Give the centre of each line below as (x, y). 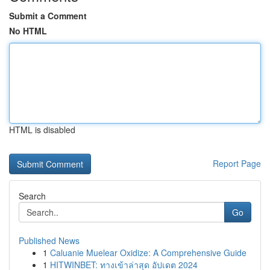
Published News (49, 240)
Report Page (237, 163)
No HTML (28, 31)
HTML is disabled (42, 130)
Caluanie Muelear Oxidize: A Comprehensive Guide (148, 253)
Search (32, 196)
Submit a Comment (48, 16)
